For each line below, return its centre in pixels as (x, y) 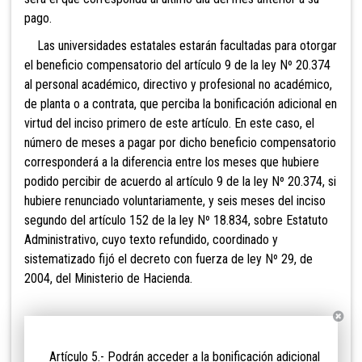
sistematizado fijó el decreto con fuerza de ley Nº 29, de (168, 259)
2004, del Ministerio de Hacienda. (108, 279)
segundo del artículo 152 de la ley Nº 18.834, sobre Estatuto (176, 221)
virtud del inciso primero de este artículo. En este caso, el (169, 124)
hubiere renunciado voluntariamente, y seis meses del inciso (175, 201)
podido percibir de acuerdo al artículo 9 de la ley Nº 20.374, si (180, 182)
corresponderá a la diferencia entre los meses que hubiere (172, 162)
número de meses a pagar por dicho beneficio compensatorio (180, 143)
